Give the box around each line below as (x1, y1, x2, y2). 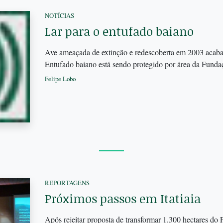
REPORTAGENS (44, 178, 90, 187)
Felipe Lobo (44, 74, 76, 84)
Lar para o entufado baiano (44, 23, 194, 40)
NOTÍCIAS (44, 11, 74, 20)
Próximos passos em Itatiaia (44, 190, 201, 207)
